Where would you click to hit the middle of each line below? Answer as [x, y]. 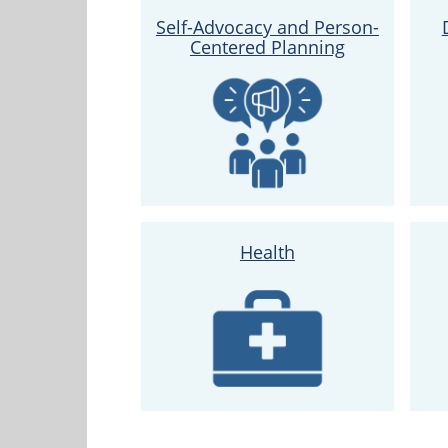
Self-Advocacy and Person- [267, 26]
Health [267, 251]
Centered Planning [267, 46]
